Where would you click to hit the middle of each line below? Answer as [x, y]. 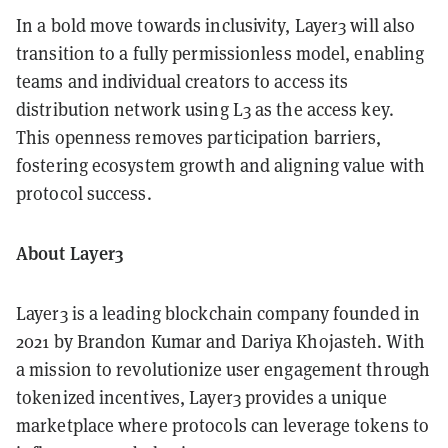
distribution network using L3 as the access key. [205, 108]
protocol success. [84, 192]
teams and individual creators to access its [182, 80]
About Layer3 [72, 252]
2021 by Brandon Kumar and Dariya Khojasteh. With [220, 340]
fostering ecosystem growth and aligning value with [221, 164]
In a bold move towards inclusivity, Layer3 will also [216, 24]
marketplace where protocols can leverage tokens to [223, 424]
